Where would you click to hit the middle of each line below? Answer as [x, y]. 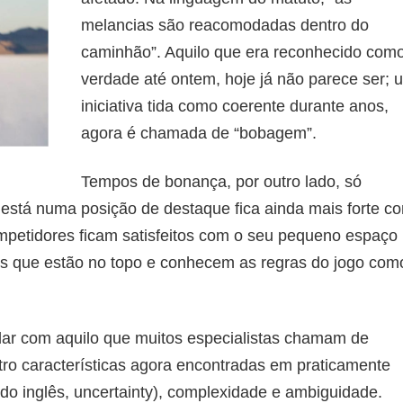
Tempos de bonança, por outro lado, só [221, 181]
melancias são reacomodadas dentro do [225, 25]
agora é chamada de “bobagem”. [199, 133]
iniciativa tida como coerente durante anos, [235, 106]
